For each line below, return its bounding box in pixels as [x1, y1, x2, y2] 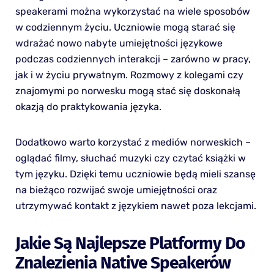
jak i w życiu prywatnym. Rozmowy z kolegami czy [15, 69, 243, 81]
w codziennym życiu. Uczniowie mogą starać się [15, 21, 235, 34]
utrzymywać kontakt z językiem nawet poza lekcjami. [15, 200, 256, 212]
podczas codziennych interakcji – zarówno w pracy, [15, 53, 251, 65]
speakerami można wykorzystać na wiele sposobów [15, 6, 250, 18]
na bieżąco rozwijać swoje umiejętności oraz [15, 184, 217, 196]
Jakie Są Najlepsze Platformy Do [15, 233, 245, 254]
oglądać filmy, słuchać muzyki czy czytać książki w [15, 152, 246, 165]
